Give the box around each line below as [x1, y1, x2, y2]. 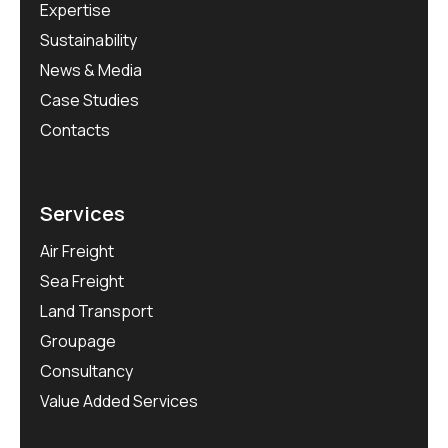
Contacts [40, 118, 110, 141]
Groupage [40, 329, 116, 352]
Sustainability [40, 28, 137, 51]
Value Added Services [40, 389, 198, 412]
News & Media [40, 58, 142, 81]
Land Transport [40, 299, 153, 322]
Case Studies [40, 88, 139, 111]
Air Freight [40, 239, 114, 262]
